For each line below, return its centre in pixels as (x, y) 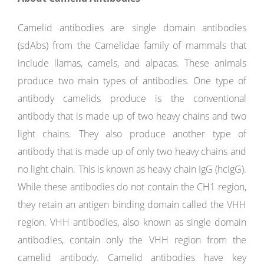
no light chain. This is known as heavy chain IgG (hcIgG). (132, 169)
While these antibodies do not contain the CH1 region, (132, 187)
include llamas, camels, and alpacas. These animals (132, 63)
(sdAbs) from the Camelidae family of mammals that (132, 45)
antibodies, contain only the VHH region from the (132, 240)
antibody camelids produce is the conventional (132, 98)
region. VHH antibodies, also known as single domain (132, 222)
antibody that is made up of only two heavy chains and (132, 151)
